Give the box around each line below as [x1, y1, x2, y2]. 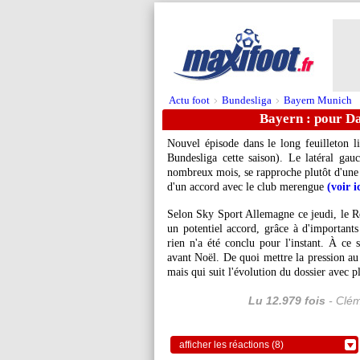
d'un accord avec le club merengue [167, 181, 327, 193]
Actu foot [169, 94, 210, 106]
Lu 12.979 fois [247, 294, 325, 307]
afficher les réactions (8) [179, 339, 284, 350]
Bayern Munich [284, 94, 352, 106]
